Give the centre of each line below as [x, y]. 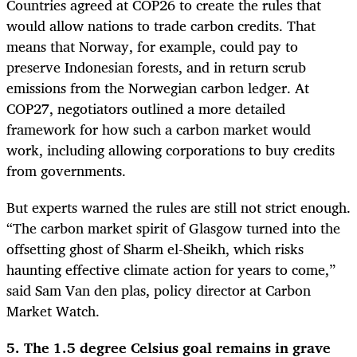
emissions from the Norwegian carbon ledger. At [158, 87]
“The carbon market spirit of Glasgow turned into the [173, 228]
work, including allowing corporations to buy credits [171, 149]
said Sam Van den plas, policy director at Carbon [159, 290]
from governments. [66, 170]
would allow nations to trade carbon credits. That [161, 25]
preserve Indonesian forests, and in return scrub [156, 67]
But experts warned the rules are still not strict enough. [178, 207]
